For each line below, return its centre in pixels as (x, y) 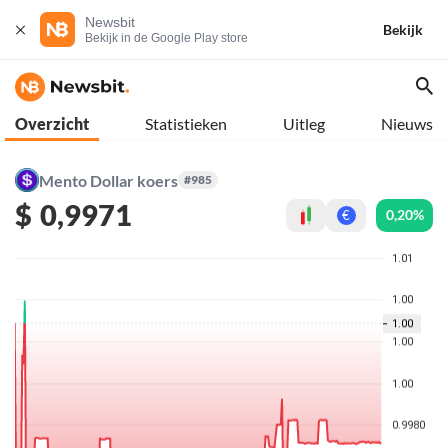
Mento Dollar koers (108, 180)
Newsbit (110, 22)
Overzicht (52, 123)
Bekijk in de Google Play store (166, 38)
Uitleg (304, 123)
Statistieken (186, 123)
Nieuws (407, 123)
